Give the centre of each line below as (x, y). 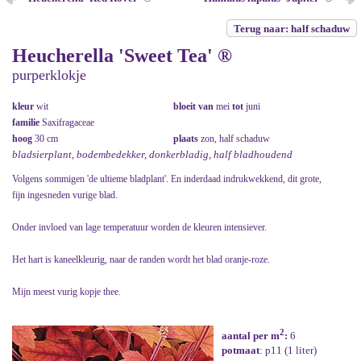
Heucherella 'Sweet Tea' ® (122, 56)
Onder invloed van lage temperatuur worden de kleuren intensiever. (139, 227)
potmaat (241, 351)
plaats (187, 139)
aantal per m (251, 336)
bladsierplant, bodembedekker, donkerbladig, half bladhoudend (152, 154)
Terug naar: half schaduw (291, 29)
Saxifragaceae (68, 122)
